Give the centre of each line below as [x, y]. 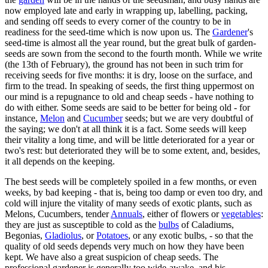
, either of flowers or [182, 214]
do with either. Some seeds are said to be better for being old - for [127, 107]
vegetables [241, 214]
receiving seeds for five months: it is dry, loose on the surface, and [129, 75]
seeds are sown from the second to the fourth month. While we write [133, 53]
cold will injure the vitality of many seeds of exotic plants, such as [128, 203]
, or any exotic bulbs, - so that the [191, 235]
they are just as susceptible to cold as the [82, 224]
